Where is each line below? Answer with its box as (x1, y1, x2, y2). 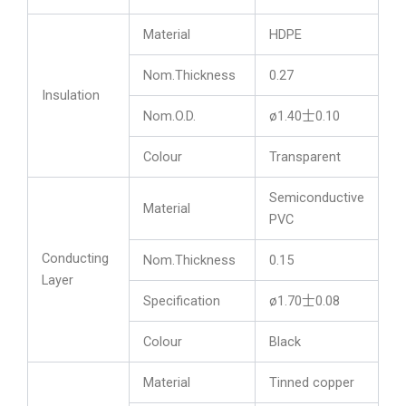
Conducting (41, 249, 109, 266)
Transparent (268, 148, 341, 165)
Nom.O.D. (142, 107, 196, 124)
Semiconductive (268, 188, 364, 206)
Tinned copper (268, 373, 354, 391)
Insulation (41, 86, 100, 103)
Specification (142, 292, 220, 309)
